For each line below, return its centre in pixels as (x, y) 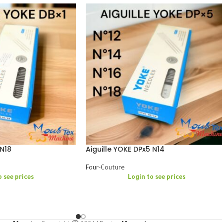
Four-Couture (105, 169)
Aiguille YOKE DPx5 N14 (125, 149)
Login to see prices (156, 178)
